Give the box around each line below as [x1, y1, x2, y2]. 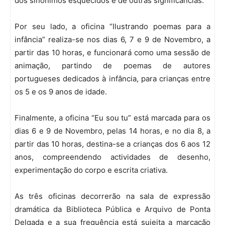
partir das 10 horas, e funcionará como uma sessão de [15, 48, 210, 58]
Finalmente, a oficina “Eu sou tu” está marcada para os [15, 113, 210, 123]
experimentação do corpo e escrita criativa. [15, 165, 168, 175]
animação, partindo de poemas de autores [15, 61, 210, 71]
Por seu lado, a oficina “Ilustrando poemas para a [15, 22, 210, 32]
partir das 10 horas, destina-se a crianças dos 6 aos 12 [15, 139, 210, 149]
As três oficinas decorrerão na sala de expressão [15, 191, 210, 201]
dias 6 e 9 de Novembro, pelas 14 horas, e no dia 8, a [15, 126, 210, 136]
